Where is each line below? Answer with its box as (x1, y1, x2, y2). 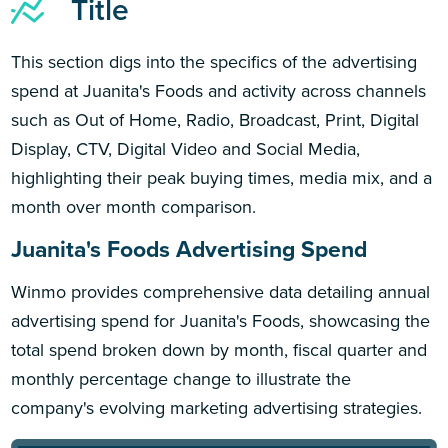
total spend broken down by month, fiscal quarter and (11, 336, 428, 363)
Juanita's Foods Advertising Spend (11, 232, 368, 267)
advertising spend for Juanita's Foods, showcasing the (11, 307, 431, 334)
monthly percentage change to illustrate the (11, 365, 352, 392)
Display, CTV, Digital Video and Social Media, (11, 135, 361, 162)
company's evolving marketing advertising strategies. (11, 394, 423, 421)
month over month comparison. (11, 193, 257, 220)
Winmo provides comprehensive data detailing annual (11, 278, 431, 305)
